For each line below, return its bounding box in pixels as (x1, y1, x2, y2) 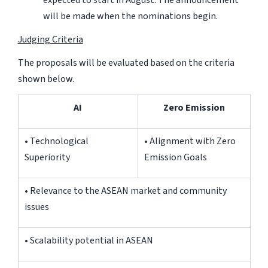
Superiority (24, 150, 70, 164)
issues (24, 200, 49, 214)
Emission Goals (144, 150, 207, 164)
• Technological (24, 134, 89, 148)
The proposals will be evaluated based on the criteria (17, 56, 234, 69)
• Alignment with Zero (144, 134, 236, 148)
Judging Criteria (17, 32, 83, 46)
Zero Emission (163, 100, 225, 114)
